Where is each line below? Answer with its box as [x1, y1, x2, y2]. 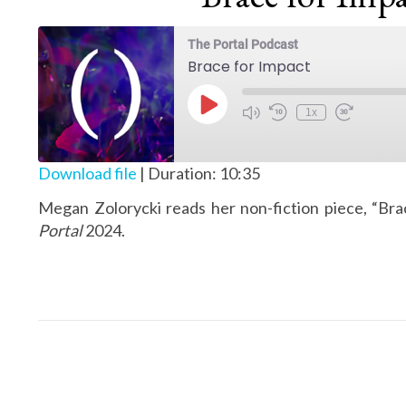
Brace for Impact [188, 56, 311, 77]
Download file [38, 163, 137, 183]
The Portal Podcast [188, 37, 298, 52]
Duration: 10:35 [148, 163, 260, 183]
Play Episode [207, 103, 276, 117]
